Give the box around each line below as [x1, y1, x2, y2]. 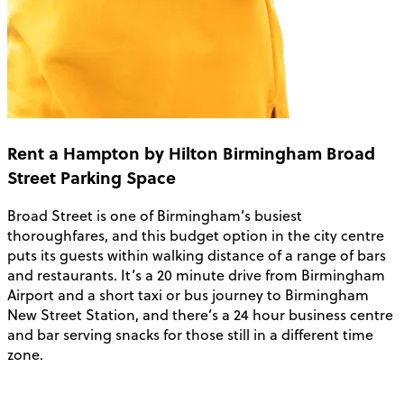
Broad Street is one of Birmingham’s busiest [7, 206, 302, 226]
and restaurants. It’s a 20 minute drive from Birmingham [7, 265, 385, 286]
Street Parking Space [7, 164, 176, 189]
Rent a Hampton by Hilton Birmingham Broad [7, 140, 375, 165]
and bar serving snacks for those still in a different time [7, 325, 373, 345]
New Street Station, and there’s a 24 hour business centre [7, 305, 393, 326]
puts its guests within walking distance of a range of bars [7, 245, 386, 266]
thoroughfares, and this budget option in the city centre [7, 225, 384, 246]
